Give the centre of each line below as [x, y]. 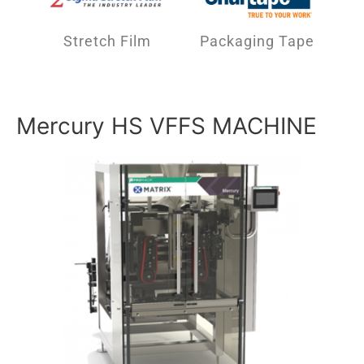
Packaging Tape [257, 41]
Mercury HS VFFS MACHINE [167, 126]
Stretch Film [107, 41]
